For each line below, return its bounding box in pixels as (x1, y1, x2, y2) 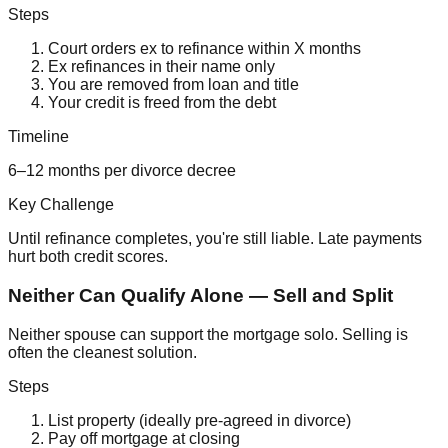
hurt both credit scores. (8, 248, 168, 266)
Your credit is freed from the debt (48, 94, 276, 112)
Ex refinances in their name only (48, 58, 275, 76)
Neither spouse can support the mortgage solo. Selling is (8, 325, 408, 343)
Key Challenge (8, 196, 114, 214)
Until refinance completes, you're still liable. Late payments (8, 230, 422, 248)
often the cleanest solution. (8, 343, 197, 361)
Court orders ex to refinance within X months (48, 40, 361, 58)
